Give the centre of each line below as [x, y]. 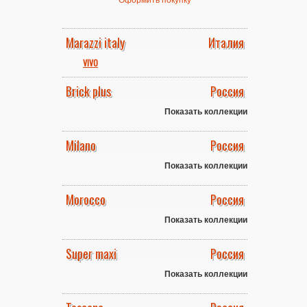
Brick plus [88, 91]
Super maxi [91, 254]
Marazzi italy [95, 42]
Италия [226, 42]
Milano [81, 145]
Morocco [86, 199]
